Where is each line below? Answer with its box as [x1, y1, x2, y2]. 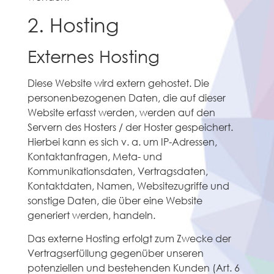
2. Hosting [27, 12, 119, 36]
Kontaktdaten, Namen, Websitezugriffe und [27, 179, 229, 192]
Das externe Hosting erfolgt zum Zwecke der [27, 232, 231, 245]
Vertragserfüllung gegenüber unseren [27, 246, 204, 260]
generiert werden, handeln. [27, 208, 155, 221]
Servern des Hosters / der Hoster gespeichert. [27, 120, 233, 133]
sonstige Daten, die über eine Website [27, 193, 202, 207]
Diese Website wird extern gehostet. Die [27, 76, 209, 89]
